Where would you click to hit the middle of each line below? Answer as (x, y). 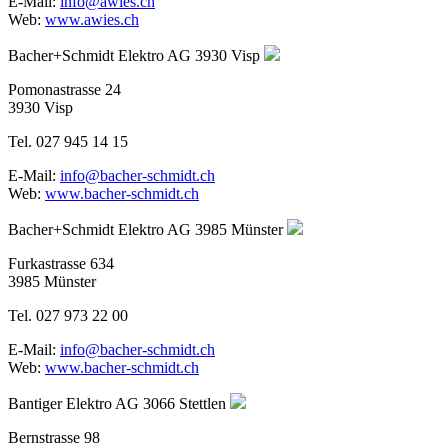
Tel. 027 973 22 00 (68, 315)
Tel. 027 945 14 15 (68, 141)
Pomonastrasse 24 (64, 89)
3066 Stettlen (184, 403)
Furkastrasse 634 (61, 263)
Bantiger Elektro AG (73, 403)
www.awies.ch (92, 19)
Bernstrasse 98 (54, 437)
